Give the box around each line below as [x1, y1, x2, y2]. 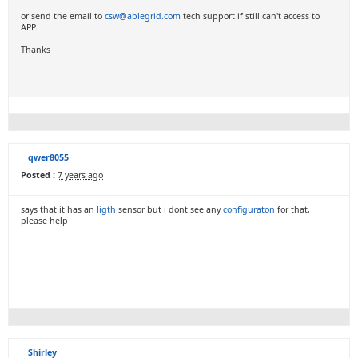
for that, [277, 204, 310, 215]
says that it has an [21, 204, 97, 215]
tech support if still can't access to [181, 10, 320, 22]
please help [21, 215, 68, 226]
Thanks [21, 44, 50, 55]
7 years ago [58, 169, 103, 181]
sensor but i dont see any [118, 204, 223, 215]
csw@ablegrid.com [105, 10, 181, 22]
